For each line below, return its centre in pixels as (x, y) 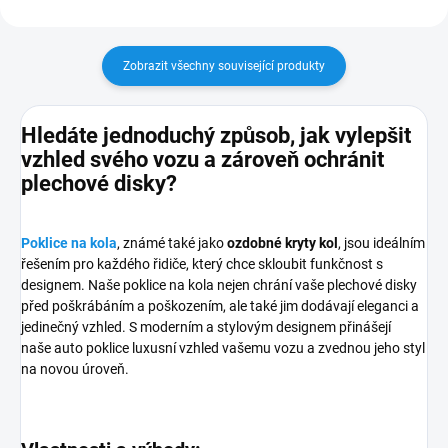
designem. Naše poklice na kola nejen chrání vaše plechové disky (219, 285)
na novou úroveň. (75, 369)
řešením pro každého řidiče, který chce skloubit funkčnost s (202, 264)
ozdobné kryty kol (282, 243)
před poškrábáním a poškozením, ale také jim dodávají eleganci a (220, 306)
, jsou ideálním (381, 243)
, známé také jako (172, 243)
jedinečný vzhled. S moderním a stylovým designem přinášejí (206, 327)
